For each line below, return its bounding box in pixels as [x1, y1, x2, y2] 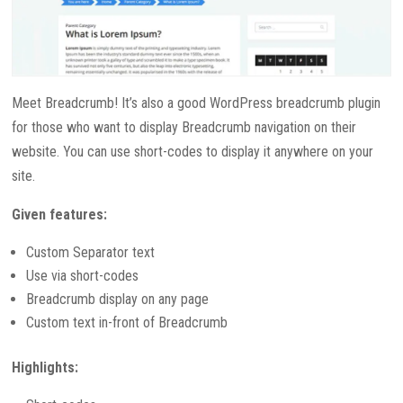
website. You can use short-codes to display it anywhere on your [12, 143, 374, 161]
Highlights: [12, 359, 79, 377]
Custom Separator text [26, 244, 156, 262]
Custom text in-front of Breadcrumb [26, 314, 228, 332]
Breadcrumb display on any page [26, 291, 210, 309]
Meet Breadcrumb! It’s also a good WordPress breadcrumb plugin [12, 94, 381, 112]
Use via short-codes [26, 267, 139, 285]
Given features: [12, 206, 108, 224]
